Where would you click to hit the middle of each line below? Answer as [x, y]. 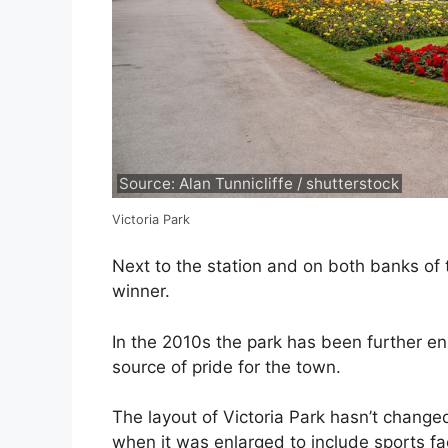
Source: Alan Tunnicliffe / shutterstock [259, 183]
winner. [141, 291]
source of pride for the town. [226, 366]
